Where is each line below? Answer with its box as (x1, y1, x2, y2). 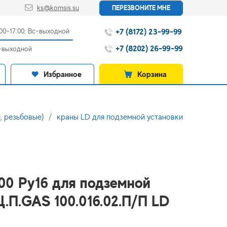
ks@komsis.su (37, 4, 79, 12)
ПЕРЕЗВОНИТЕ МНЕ (112, 4, 170, 12)
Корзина (137, 69, 167, 79)
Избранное (44, 69, 82, 79)
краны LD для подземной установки (57, 112, 183, 122)
